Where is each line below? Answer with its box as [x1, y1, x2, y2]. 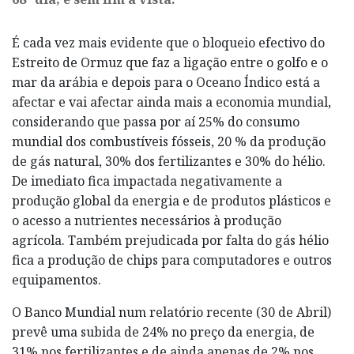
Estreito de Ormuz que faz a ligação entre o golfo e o [12, 54, 328, 72]
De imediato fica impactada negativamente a [12, 172, 282, 190]
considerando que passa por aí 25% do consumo [12, 113, 299, 131]
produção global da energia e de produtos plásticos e [12, 192, 331, 210]
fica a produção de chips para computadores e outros [12, 251, 332, 269]
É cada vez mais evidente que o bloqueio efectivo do [12, 34, 325, 52]
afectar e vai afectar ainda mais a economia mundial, [12, 93, 331, 111]
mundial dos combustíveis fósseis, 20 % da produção [12, 133, 326, 151]
